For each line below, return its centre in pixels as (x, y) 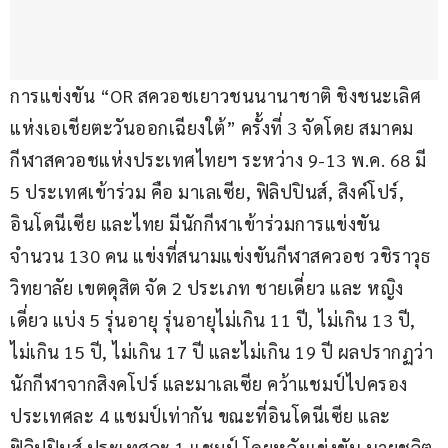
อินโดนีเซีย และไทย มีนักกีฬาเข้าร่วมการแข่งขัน (195, 224)
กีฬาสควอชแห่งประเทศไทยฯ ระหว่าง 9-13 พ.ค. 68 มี (220, 160)
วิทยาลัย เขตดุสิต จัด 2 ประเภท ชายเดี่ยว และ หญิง (207, 288)
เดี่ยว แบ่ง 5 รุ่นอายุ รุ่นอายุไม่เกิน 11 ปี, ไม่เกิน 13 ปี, (215, 320)
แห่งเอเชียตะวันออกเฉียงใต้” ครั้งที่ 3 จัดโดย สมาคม (212, 128)
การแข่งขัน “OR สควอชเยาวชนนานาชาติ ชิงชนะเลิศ (215, 96)
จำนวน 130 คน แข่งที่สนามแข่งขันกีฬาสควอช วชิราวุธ (220, 256)
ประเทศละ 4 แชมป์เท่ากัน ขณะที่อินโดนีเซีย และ (200, 416)
